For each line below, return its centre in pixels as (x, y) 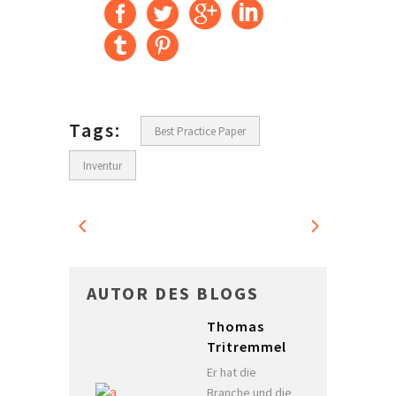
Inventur (103, 166)
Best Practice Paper (201, 132)
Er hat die (232, 373)
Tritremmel (247, 347)
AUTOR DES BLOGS (173, 293)
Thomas (236, 327)
